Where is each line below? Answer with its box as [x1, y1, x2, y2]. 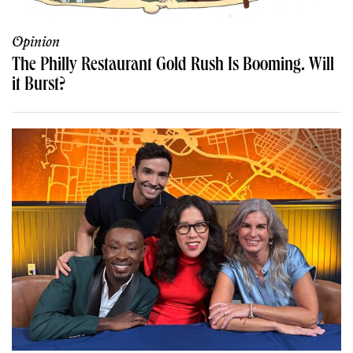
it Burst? [12, 76, 65, 95]
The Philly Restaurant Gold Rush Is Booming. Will [12, 56, 334, 76]
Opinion [12, 33, 60, 51]
